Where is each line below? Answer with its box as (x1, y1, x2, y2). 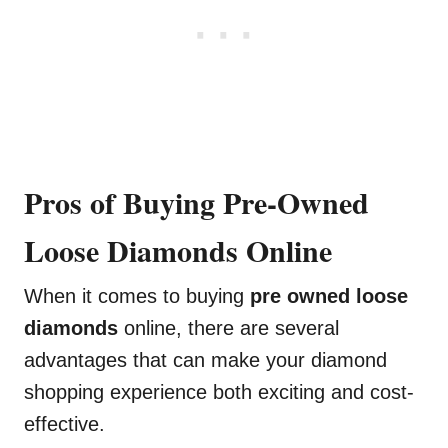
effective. (24, 413, 105, 436)
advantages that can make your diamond (24, 349, 387, 372)
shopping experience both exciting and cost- (24, 381, 414, 404)
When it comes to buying (24, 285, 250, 308)
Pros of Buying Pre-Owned (24, 180, 369, 225)
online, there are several (118, 317, 339, 340)
